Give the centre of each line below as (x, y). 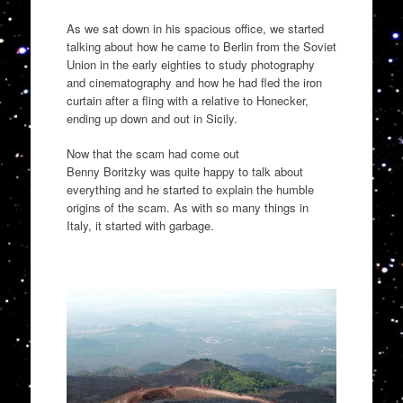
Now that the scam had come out (152, 154)
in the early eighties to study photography (205, 64)
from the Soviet (294, 46)
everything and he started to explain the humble (190, 190)
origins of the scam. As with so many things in (187, 208)
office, (250, 28)
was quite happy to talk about (224, 172)
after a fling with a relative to (179, 100)
